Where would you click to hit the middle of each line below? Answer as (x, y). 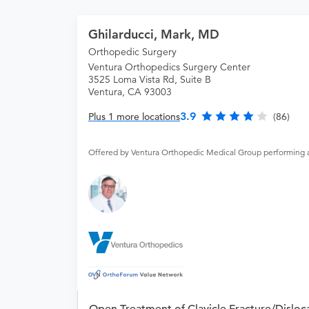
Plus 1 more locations (134, 117)
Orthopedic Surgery (132, 52)
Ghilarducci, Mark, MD (154, 34)
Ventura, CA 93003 (130, 92)
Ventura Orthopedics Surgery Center (169, 67)
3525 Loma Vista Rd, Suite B (150, 80)
